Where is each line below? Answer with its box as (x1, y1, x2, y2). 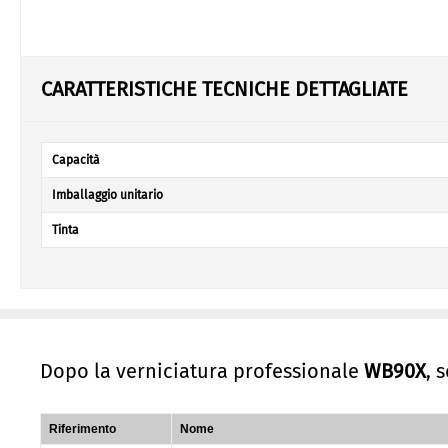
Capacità (52, 153, 100, 167)
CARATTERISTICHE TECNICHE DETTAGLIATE (41, 77, 408, 101)
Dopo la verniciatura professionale (40, 359, 364, 383)
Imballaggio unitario (52, 188, 163, 202)
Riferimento (49, 422, 116, 436)
